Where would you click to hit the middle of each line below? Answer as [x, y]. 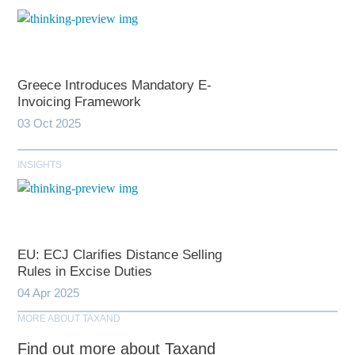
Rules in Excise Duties [85, 272]
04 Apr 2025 [49, 293]
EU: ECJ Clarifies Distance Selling [120, 255]
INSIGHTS [40, 165]
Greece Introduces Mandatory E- [115, 86]
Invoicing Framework [80, 102]
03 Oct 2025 [50, 124]
